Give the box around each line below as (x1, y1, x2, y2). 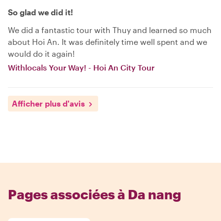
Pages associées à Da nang (8, 186, 181, 202)
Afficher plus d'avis (12, 98, 85, 108)
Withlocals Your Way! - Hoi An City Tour (8, 62, 154, 72)
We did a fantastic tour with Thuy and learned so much (8, 25, 212, 35)
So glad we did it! (8, 7, 73, 17)
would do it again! (8, 48, 75, 58)
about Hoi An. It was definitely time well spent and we (8, 37, 207, 46)
